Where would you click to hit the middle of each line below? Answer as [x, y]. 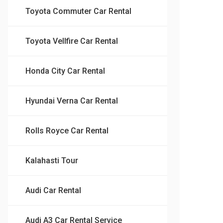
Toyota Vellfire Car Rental [72, 41]
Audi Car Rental [53, 190]
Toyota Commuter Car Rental [78, 11]
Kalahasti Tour [52, 160]
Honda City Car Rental [65, 71]
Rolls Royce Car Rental [67, 130]
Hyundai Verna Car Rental [72, 101]
